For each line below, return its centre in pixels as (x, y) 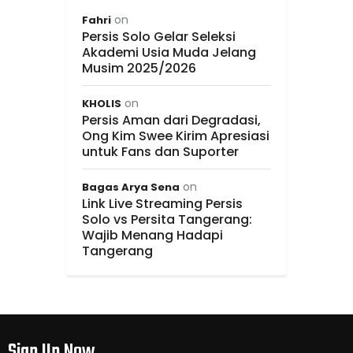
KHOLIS (102, 103)
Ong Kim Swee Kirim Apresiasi (176, 136)
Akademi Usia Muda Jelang (169, 52)
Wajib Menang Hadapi (152, 235)
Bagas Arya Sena (131, 187)
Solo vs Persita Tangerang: (167, 219)
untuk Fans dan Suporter (160, 151)
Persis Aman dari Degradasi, (171, 120)
